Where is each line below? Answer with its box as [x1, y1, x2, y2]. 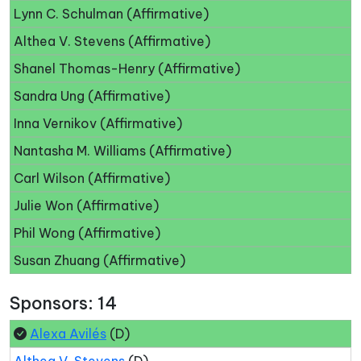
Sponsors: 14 [10, 292, 117, 314]
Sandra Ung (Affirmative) [14, 87, 170, 104]
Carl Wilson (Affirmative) [14, 169, 170, 186]
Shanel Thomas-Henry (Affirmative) [14, 60, 240, 77]
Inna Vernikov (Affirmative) [14, 114, 182, 131]
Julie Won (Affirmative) [14, 197, 159, 214]
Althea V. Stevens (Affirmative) [14, 32, 210, 49]
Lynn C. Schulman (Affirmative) [14, 5, 209, 22]
